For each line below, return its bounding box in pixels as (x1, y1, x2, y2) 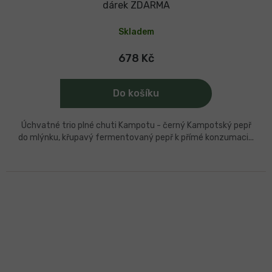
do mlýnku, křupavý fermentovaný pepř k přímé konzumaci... (18, 132, 254, 143)
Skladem (118, 26, 154, 37)
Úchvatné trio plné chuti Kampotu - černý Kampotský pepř (21, 120, 251, 131)
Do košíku (113, 87, 159, 99)
